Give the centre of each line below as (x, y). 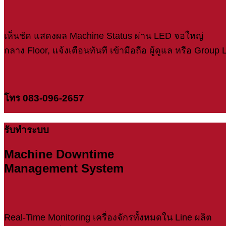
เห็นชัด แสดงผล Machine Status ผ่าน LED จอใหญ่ (104, 36)
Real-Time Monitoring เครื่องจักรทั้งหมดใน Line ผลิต (108, 217)
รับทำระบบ (26, 130)
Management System (64, 168)
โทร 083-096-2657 (44, 98)
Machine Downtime (59, 154)
